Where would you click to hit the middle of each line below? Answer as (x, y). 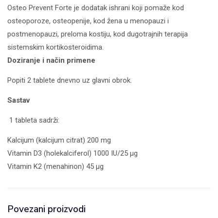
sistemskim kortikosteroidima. (55, 47)
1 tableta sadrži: (33, 120)
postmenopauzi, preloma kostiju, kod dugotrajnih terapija (98, 34)
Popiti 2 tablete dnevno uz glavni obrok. (70, 81)
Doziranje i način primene (51, 61)
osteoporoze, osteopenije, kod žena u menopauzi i (88, 21)
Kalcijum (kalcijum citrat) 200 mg (59, 140)
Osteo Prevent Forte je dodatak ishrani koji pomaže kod (96, 8)
